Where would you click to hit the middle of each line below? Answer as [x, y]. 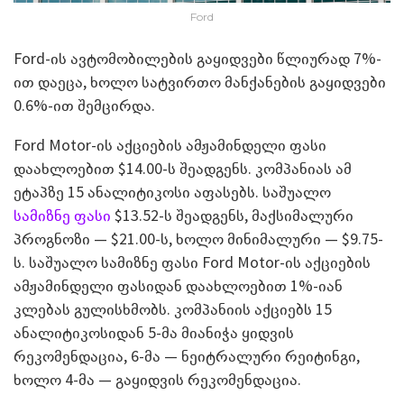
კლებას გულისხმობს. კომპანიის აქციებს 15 [173, 308]
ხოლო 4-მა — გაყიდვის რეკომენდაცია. [157, 379]
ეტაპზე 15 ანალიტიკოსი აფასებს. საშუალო [172, 191]
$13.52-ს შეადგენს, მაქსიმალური [232, 215]
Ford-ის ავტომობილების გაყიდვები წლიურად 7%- [197, 58]
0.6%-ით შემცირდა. [84, 105]
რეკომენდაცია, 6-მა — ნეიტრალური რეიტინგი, [187, 355]
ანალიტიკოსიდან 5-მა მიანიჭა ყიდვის [154, 332]
